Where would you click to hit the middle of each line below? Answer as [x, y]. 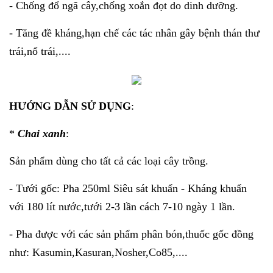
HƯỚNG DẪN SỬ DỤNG [70, 106]
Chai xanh [42, 133]
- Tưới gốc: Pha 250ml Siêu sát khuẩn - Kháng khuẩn [128, 188]
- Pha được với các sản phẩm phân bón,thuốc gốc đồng [131, 234]
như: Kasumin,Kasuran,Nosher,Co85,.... [98, 252]
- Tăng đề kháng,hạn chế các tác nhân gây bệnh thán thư [134, 33]
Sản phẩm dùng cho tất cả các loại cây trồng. [109, 161]
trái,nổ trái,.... [40, 51]
